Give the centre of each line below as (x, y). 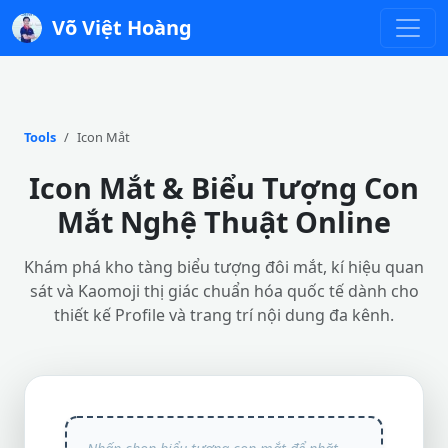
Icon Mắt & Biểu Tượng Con (224, 187)
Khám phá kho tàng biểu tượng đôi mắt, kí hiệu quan (224, 267)
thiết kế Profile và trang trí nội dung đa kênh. (224, 315)
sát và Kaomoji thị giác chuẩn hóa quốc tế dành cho (224, 291)
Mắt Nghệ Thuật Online (224, 221)
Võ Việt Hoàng (122, 27)
